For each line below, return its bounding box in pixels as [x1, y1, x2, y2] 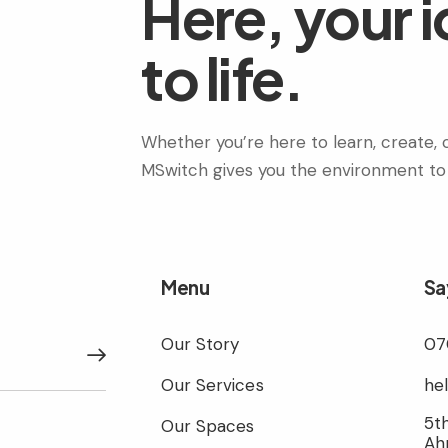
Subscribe [76, 347, 143, 364]
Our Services [161, 373, 264, 396]
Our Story [161, 332, 240, 355]
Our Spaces [161, 414, 255, 437]
